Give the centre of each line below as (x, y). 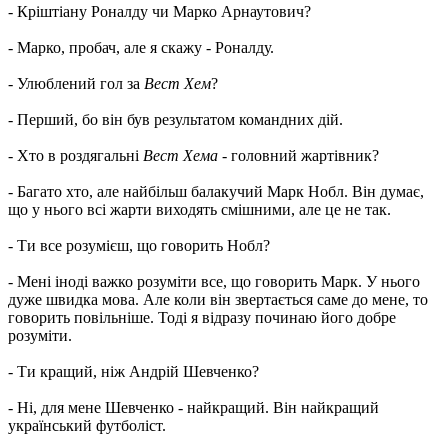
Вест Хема (180, 155)
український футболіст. (87, 425)
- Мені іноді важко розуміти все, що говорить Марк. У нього (214, 281)
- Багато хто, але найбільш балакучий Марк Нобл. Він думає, (216, 191)
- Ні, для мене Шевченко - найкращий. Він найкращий (193, 407)
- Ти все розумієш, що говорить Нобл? (139, 245)
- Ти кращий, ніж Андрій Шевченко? (133, 371)
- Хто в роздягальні (75, 155)
